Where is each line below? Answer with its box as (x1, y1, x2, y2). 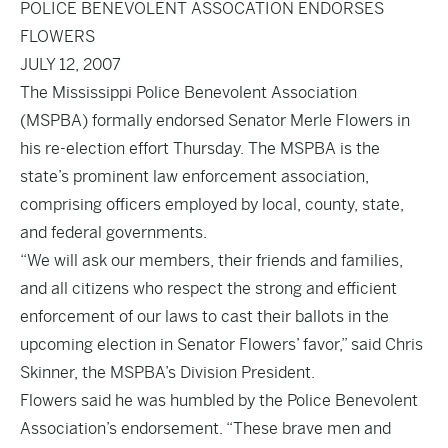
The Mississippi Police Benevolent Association (20, 83, 357, 102)
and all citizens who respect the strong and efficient (20, 279, 397, 298)
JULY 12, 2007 (20, 55, 121, 74)
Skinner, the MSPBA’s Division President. (20, 363, 315, 382)
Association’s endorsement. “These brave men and (20, 419, 391, 438)
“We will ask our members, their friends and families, (20, 251, 403, 270)
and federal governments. (20, 223, 207, 242)
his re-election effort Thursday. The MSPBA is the (20, 139, 380, 158)
